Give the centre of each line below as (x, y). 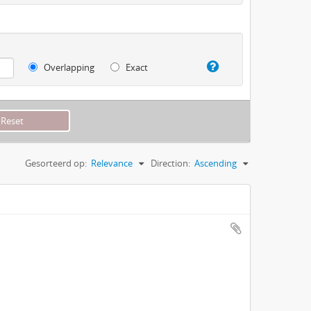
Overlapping (68, 67)
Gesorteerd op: (56, 163)
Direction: (170, 163)
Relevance (112, 163)
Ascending (216, 163)
